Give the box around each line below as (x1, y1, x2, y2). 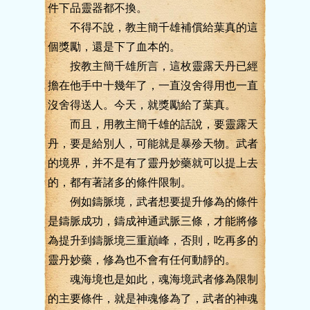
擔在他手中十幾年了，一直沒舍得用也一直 (48, 80, 258, 91)
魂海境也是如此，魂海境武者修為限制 (48, 273, 258, 285)
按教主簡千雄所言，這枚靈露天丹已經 (48, 60, 258, 72)
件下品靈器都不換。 (48, 2, 147, 14)
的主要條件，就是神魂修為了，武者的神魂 (48, 293, 258, 304)
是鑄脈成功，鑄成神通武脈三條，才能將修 (48, 215, 258, 227)
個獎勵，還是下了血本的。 (48, 41, 181, 53)
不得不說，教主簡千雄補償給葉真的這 (48, 21, 258, 33)
